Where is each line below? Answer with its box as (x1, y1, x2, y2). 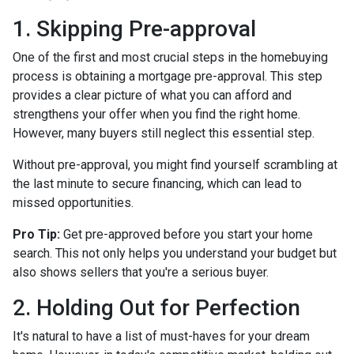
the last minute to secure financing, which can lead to (13, 175, 302, 191)
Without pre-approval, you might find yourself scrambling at (13, 156, 337, 172)
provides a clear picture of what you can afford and (13, 87, 292, 103)
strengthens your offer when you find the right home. (13, 106, 300, 122)
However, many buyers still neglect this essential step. (13, 125, 314, 141)
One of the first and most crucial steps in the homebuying (13, 49, 328, 65)
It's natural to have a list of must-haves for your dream (13, 328, 310, 344)
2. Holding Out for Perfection (13, 294, 300, 321)
